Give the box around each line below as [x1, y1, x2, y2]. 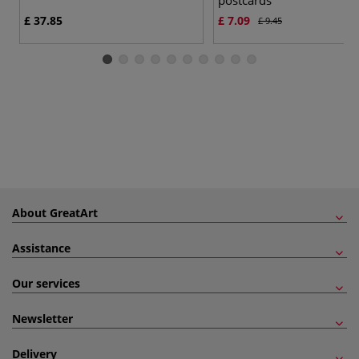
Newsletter [12, 310, 73, 326]
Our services [12, 275, 80, 291]
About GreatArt [12, 204, 98, 220]
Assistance [12, 240, 71, 256]
